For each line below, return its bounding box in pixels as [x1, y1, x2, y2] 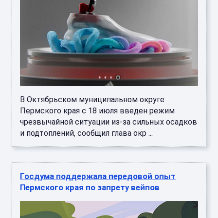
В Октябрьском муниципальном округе [20, 95, 164, 105]
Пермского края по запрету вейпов [20, 182, 160, 193]
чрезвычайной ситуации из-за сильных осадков [20, 117, 197, 127]
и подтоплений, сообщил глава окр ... [20, 128, 153, 138]
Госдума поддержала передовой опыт [20, 171, 176, 182]
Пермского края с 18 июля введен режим [20, 106, 175, 116]
